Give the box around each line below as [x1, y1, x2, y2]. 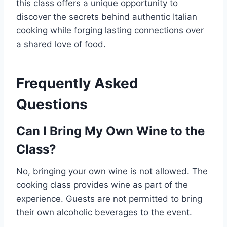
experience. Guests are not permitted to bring [16, 194, 202, 204]
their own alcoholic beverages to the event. [16, 207, 192, 217]
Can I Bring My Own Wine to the [16, 124, 205, 138]
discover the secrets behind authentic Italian [16, 12, 197, 22]
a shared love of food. [16, 39, 106, 49]
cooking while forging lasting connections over [16, 25, 204, 35]
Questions [16, 96, 88, 113]
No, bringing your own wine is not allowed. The [16, 166, 208, 176]
